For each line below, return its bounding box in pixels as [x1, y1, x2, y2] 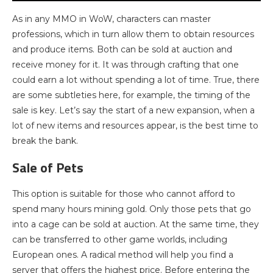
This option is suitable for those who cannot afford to [12, 188, 235, 200]
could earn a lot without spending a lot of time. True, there [12, 74, 260, 86]
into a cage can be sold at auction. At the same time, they [12, 219, 259, 230]
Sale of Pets [12, 157, 83, 179]
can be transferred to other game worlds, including [12, 234, 227, 246]
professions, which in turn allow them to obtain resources [12, 29, 254, 40]
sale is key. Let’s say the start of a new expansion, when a [12, 105, 255, 116]
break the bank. [12, 135, 78, 147]
